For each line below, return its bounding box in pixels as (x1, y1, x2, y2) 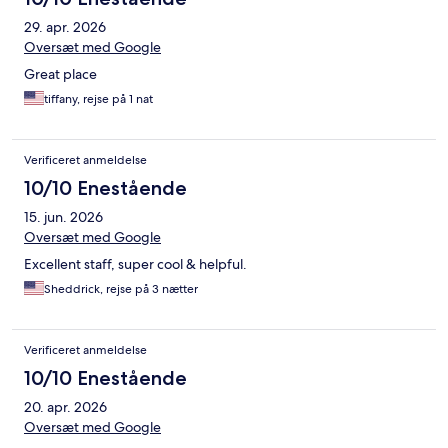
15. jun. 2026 (24, 208, 103, 227)
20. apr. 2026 (24, 398, 107, 417)
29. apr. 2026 (24, 18, 106, 37)
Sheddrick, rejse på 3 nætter (44, 281, 198, 298)
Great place (24, 65, 97, 84)
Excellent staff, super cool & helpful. (24, 255, 247, 274)
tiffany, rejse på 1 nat (44, 91, 153, 108)
